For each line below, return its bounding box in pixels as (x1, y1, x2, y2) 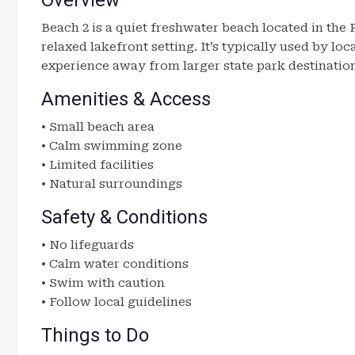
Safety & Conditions (41, 206, 208, 228)
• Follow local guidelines (41, 295, 192, 309)
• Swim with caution (41, 276, 165, 290)
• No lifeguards (41, 238, 134, 252)
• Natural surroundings (41, 177, 182, 191)
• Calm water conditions (41, 257, 189, 271)
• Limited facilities (41, 158, 154, 172)
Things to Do (41, 324, 149, 346)
